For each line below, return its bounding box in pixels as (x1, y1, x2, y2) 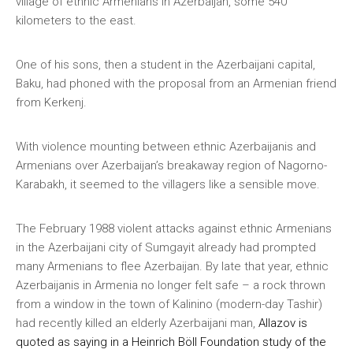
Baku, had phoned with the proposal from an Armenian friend (16, 76, 336, 91)
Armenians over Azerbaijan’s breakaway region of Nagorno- (16, 158, 327, 173)
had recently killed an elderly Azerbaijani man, (16, 316, 258, 330)
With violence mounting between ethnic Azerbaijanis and (16, 139, 316, 154)
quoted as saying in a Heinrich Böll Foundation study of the (16, 335, 326, 349)
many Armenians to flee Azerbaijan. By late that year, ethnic (16, 259, 329, 273)
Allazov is (258, 316, 307, 330)
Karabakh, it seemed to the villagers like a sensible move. (16, 177, 323, 191)
